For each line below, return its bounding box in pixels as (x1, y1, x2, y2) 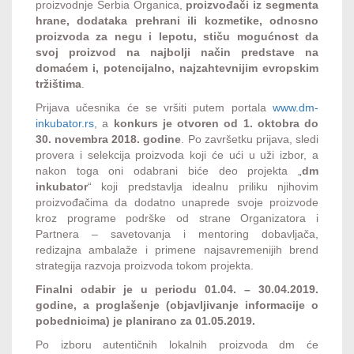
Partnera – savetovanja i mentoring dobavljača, (36, 227, 318, 240)
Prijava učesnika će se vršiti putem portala (36, 100, 273, 114)
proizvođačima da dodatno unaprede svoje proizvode (36, 195, 318, 209)
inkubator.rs (36, 116, 94, 130)
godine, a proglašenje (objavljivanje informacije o (36, 298, 318, 311)
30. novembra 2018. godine (36, 132, 182, 145)
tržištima (36, 77, 81, 90)
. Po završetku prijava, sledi (181, 132, 319, 145)
